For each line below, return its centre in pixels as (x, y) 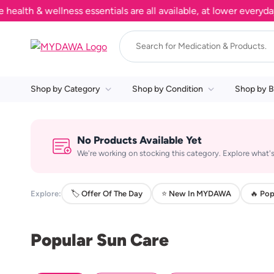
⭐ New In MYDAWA (196, 193)
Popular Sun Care (100, 240)
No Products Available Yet (139, 140)
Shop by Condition (168, 89)
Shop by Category (65, 89)
